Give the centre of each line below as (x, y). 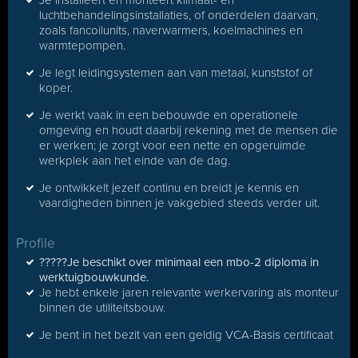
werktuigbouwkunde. (94, 277)
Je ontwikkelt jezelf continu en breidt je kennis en (169, 188)
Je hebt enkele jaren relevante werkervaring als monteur (189, 292)
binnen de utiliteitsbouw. (102, 308)
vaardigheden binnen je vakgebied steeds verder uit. (179, 203)
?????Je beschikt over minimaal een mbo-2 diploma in (179, 262)
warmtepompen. (82, 46)
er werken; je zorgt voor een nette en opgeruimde (173, 145)
